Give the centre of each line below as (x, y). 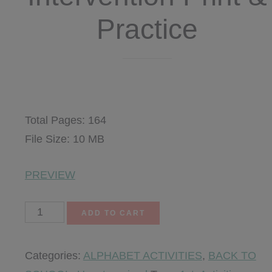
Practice (147, 29)
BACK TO (232, 256)
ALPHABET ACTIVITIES (142, 256)
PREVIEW (50, 175)
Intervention (53, 229)
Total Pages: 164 (65, 120)
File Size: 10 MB (64, 139)
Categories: (54, 256)
